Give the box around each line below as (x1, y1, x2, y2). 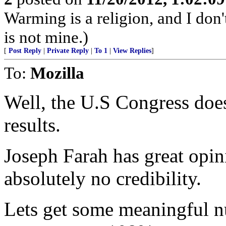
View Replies (113, 47, 151, 54)
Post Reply (9, 47, 41, 54)
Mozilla (30, 64, 84, 82)
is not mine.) (4, 28, 88, 46)
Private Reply (47, 47, 89, 54)
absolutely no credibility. (4, 167, 201, 189)
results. (4, 114, 61, 136)
